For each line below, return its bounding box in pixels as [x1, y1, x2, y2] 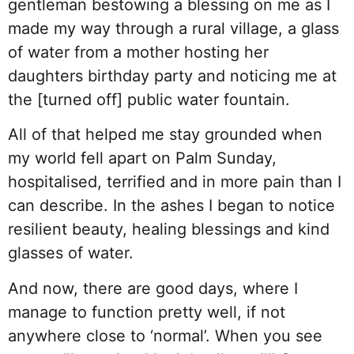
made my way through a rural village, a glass [8, 18, 339, 38]
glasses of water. [8, 243, 134, 263]
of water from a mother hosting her [8, 42, 269, 62]
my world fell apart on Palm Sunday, [8, 149, 277, 168]
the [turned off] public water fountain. [8, 89, 290, 109]
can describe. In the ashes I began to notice [8, 196, 335, 216]
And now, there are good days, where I [8, 278, 298, 298]
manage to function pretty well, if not [8, 302, 285, 322]
